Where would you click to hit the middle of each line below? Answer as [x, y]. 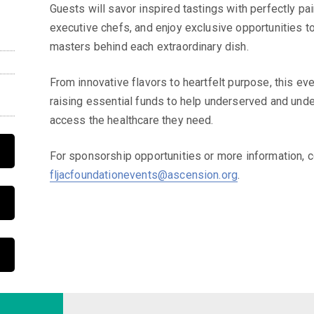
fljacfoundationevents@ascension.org [144, 175]
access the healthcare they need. [131, 120]
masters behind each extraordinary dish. [149, 46]
